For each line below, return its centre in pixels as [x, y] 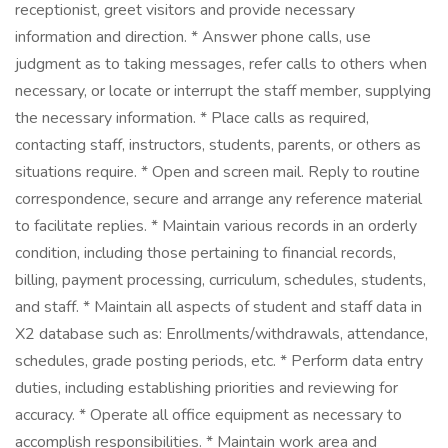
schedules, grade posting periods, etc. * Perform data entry [219, 361]
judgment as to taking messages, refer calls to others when [221, 64]
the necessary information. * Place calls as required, [192, 118]
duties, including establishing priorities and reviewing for [206, 388]
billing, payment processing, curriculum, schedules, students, [220, 280]
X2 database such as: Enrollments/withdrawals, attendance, [221, 334]
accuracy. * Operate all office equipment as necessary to [208, 415]
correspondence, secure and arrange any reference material [218, 199]
